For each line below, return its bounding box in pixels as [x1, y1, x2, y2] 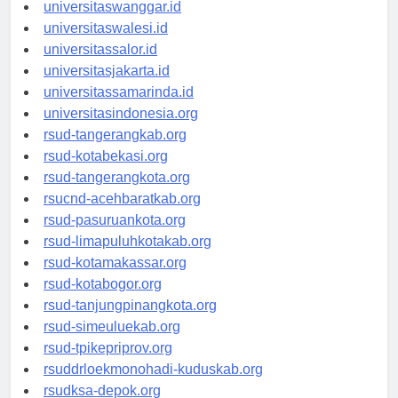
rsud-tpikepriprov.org [44, 356, 172, 372]
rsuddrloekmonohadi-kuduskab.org [44, 378, 263, 394]
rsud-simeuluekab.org [44, 335, 180, 351]
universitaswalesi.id [44, 36, 168, 52]
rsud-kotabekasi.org [44, 164, 168, 180]
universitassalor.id [44, 58, 157, 74]
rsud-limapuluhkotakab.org [44, 250, 211, 266]
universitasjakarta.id [44, 79, 170, 95]
